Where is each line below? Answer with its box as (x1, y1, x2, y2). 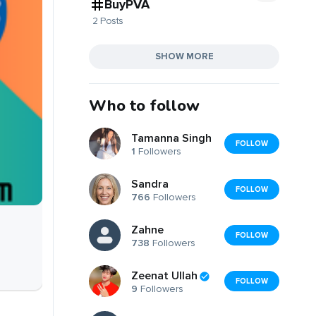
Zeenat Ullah (131, 269, 197, 284)
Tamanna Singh (131, 131, 212, 146)
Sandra (131, 177, 169, 192)
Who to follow (89, 95, 200, 116)
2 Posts (92, 14, 123, 27)
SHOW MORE (154, 50, 214, 62)
